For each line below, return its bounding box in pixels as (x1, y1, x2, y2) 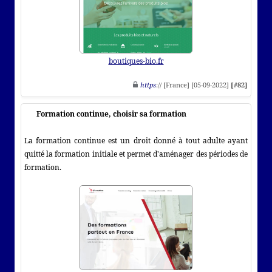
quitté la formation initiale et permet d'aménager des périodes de (24, 148, 248, 159)
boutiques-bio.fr (108, 55, 164, 66)
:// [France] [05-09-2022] (156, 80, 231, 89)
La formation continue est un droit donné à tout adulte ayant (24, 135, 248, 146)
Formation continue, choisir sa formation (36, 108, 186, 119)
